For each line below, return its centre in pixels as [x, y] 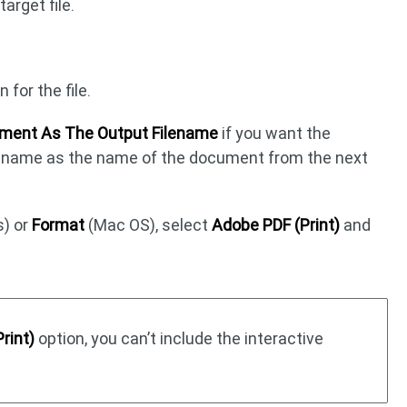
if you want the [275, 133]
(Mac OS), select [149, 225]
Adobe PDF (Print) [276, 225]
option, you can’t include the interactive [179, 338]
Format [59, 225]
